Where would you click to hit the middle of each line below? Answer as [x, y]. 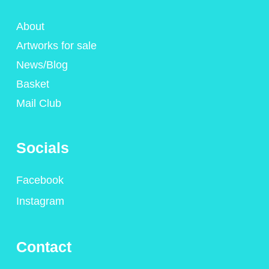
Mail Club [39, 103]
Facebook [40, 180]
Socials [43, 147]
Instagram [40, 201]
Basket [33, 84]
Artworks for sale [56, 45]
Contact [44, 247]
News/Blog [42, 65]
